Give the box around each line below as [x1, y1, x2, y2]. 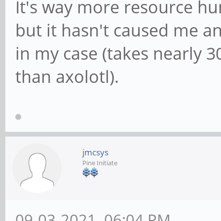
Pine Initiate [82, 158, 117, 168]
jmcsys [82, 147, 109, 158]
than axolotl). [15, 65, 119, 88]
